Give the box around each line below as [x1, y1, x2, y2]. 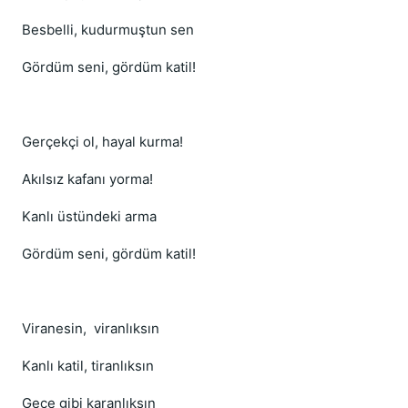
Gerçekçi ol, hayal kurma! [22, 133, 183, 150]
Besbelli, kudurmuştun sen [22, 21, 194, 38]
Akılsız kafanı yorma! [22, 170, 153, 188]
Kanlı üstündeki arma [22, 208, 157, 225]
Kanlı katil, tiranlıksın [22, 357, 154, 374]
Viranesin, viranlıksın [22, 320, 159, 337]
